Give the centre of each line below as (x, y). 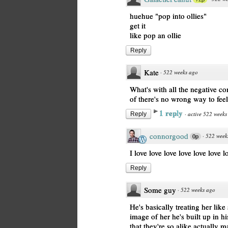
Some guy (160, 190)
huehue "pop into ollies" (168, 16)
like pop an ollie (155, 35)
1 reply (172, 113)
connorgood (169, 136)
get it (138, 25)
